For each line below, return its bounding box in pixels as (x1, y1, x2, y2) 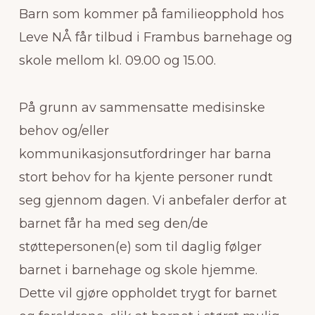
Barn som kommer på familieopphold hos (18, 6, 284, 22)
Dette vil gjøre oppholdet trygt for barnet (18, 285, 277, 301)
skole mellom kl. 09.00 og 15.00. (18, 52, 216, 68)
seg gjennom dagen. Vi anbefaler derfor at (18, 192, 287, 208)
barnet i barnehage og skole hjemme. (18, 262, 257, 278)
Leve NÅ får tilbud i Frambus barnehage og (18, 29, 292, 45)
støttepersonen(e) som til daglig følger (18, 238, 262, 255)
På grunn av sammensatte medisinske (18, 99, 265, 115)
